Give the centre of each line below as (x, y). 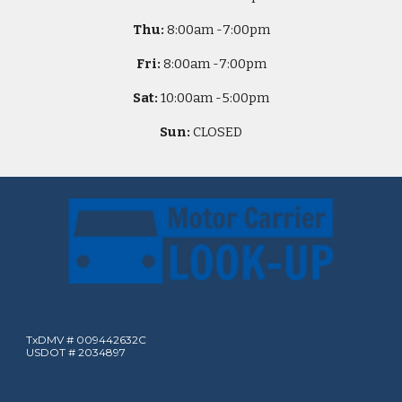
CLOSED (218, 131)
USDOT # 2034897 (76, 353)
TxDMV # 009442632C (87, 340)
